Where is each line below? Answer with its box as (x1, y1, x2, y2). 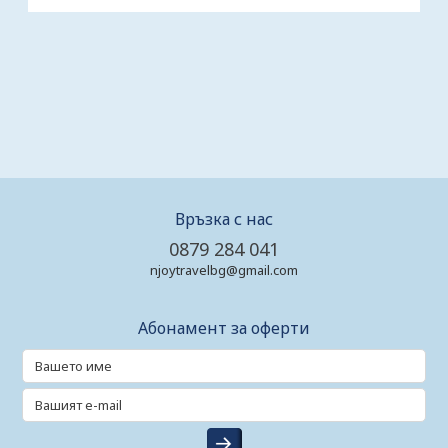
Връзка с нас (175, 208, 273, 230)
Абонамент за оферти (138, 317, 310, 339)
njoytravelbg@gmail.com (150, 261, 298, 279)
